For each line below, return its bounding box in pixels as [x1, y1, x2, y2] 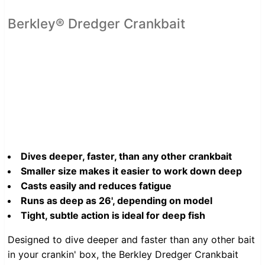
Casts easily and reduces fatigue [21, 179, 172, 192]
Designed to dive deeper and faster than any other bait [8, 233, 255, 245]
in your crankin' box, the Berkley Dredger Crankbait [8, 248, 238, 260]
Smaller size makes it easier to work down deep [21, 164, 242, 177]
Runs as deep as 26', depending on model [21, 194, 212, 206]
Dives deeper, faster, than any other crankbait [21, 150, 232, 162]
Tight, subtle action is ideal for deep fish [21, 209, 205, 221]
